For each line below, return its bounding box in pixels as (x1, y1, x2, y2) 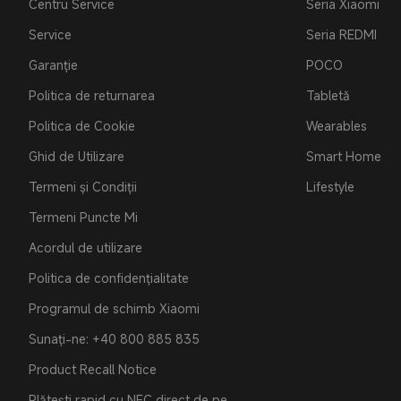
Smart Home (306, 148, 381, 165)
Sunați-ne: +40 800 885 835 (29, 330, 200, 347)
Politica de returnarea (29, 87, 155, 104)
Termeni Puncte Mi (29, 209, 138, 226)
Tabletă (306, 87, 350, 104)
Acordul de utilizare (29, 239, 142, 256)
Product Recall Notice (29, 361, 157, 378)
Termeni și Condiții (29, 178, 137, 195)
